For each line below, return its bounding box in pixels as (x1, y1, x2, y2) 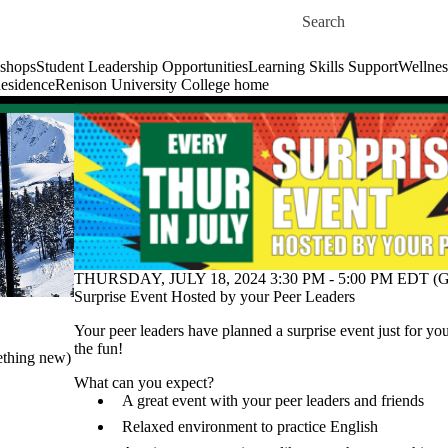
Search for (302, 4, 367, 21)
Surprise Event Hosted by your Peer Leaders (74, 288, 355, 305)
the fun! (74, 340, 123, 357)
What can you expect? (74, 374, 214, 391)
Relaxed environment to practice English (122, 418, 378, 435)
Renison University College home (55, 76, 269, 93)
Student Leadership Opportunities (36, 58, 248, 75)
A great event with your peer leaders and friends (122, 392, 424, 409)
